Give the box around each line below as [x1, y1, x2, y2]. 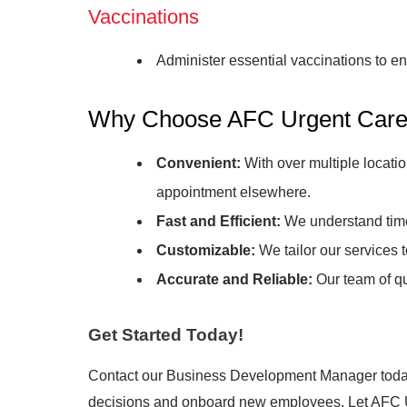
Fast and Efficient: [156, 213, 281, 229]
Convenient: [156, 155, 241, 171]
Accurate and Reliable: [156, 272, 313, 287]
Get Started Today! [88, 325, 243, 344]
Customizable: [156, 243, 255, 258]
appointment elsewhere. [156, 184, 311, 200]
